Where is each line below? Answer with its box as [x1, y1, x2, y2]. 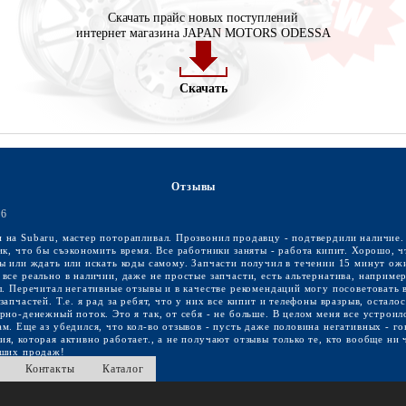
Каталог [101, 362, 145, 375]
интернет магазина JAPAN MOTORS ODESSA [75, 25, 331, 41]
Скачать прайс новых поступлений [108, 10, 298, 25]
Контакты [24, 362, 75, 375]
